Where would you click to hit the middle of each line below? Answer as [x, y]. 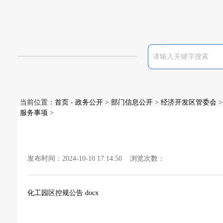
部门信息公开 [132, 102]
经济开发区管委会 [189, 102]
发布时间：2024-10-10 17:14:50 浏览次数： [96, 159]
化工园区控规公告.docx [63, 193]
